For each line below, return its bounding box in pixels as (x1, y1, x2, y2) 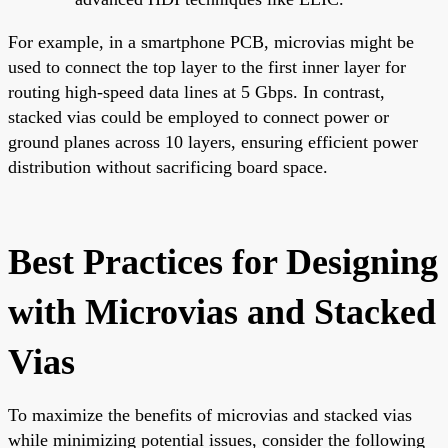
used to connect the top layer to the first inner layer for (8, 56, 406, 77)
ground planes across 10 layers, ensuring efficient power (8, 131, 418, 152)
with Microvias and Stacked (8, 291, 436, 332)
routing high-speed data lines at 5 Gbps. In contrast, (8, 81, 385, 102)
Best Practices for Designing (8, 241, 438, 282)
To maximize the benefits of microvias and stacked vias (8, 404, 412, 425)
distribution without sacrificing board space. (8, 156, 328, 177)
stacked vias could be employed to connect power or (8, 106, 389, 127)
